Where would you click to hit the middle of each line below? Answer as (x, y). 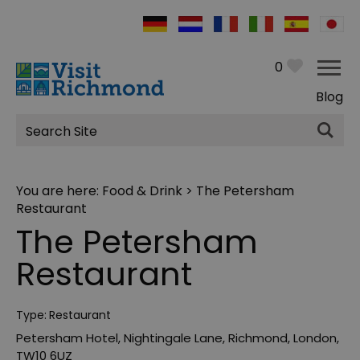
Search (50, 140)
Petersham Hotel (67, 338)
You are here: (59, 191)
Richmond (258, 338)
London (315, 338)
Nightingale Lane (173, 338)
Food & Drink (142, 191)
